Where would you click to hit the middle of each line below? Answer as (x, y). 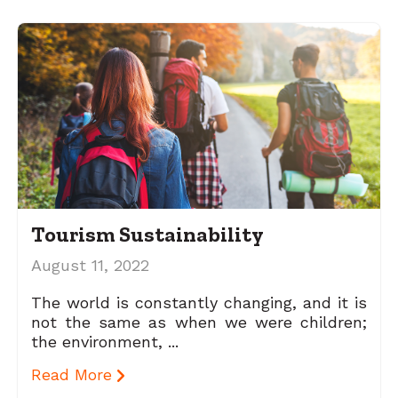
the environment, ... (105, 341)
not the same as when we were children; (199, 322)
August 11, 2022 (90, 265)
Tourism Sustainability (147, 234)
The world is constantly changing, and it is (199, 302)
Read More (74, 374)
